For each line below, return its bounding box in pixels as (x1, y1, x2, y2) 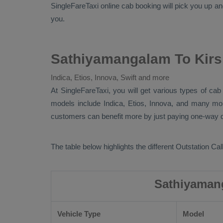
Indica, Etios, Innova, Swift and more (51, 73, 169, 82)
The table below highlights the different (51, 142, 176, 151)
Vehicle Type (57, 210, 101, 218)
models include (51, 99, 104, 108)
